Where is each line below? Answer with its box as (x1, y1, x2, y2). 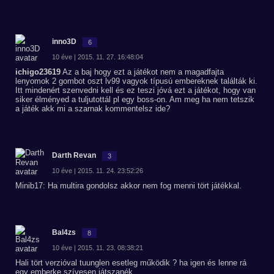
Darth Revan (52, 151, 96, 160)
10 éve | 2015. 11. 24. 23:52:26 (52, 167, 143, 174)
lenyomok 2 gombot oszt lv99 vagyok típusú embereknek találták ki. (15, 76, 257, 86)
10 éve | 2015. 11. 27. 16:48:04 (52, 53, 143, 61)
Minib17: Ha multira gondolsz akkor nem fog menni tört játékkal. (15, 181, 242, 190)
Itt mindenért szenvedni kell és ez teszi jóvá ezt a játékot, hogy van (15, 86, 256, 95)
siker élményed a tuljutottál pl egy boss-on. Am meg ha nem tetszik (15, 95, 254, 104)
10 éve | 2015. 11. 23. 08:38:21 (52, 244, 143, 251)
